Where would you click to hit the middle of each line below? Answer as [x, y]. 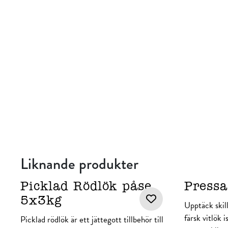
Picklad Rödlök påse [86, 187]
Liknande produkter [79, 164]
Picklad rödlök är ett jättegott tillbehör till [92, 220]
